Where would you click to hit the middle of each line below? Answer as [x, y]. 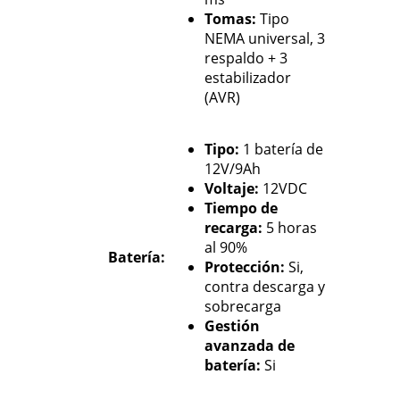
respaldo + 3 [246, 58]
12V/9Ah [232, 168]
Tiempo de [241, 208]
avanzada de [249, 345]
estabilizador [247, 77]
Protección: [244, 267]
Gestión [232, 325]
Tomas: [230, 18]
